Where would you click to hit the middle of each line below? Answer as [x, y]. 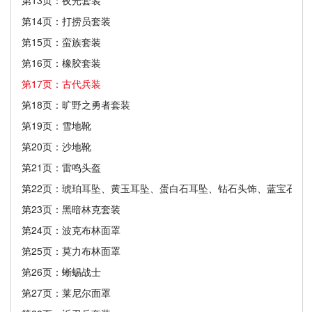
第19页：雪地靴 [56, 125]
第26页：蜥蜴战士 [61, 271]
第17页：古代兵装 [61, 83]
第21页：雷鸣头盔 [61, 167]
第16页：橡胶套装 [61, 62]
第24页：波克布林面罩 [71, 229]
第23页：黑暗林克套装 [71, 209]
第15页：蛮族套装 [61, 41]
